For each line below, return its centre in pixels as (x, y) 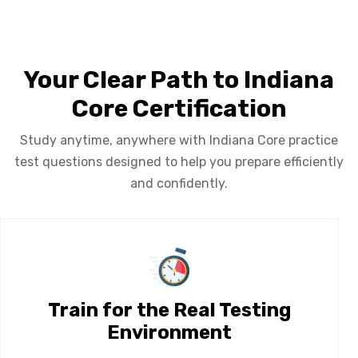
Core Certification (179, 108)
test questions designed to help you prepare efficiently (179, 161)
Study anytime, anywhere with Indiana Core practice (179, 140)
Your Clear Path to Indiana (179, 80)
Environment (169, 332)
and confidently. (179, 183)
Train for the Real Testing (169, 310)
